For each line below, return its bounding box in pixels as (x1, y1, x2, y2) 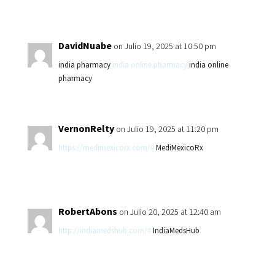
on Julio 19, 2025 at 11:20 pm (115, 123, 219, 134)
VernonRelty (58, 122, 114, 134)
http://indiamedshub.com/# (58, 225, 151, 236)
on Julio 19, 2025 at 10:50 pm (113, 41, 216, 52)
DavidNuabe (58, 39, 112, 52)
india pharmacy (58, 60, 112, 70)
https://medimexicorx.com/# (58, 142, 154, 153)
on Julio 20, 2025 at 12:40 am (118, 206, 221, 217)
